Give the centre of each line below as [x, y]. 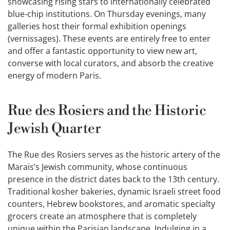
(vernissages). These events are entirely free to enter [109, 39]
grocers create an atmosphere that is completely [102, 216]
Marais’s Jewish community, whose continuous [98, 167]
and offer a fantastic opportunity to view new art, [102, 51]
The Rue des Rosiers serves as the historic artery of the [114, 155]
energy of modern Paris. [54, 76]
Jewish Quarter [54, 129]
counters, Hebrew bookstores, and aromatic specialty [111, 204]
